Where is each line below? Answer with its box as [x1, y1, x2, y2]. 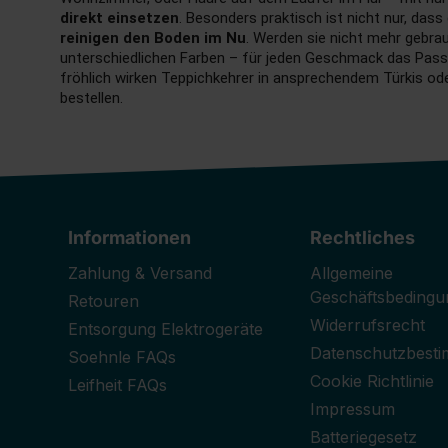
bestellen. [60, 89, 123, 107]
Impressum [309, 399, 395, 420]
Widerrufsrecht [309, 315, 425, 336]
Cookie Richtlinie [309, 371, 434, 392]
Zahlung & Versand [68, 263, 212, 284]
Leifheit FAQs [68, 375, 167, 396]
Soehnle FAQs [68, 347, 176, 368]
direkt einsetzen [60, 9, 179, 27]
